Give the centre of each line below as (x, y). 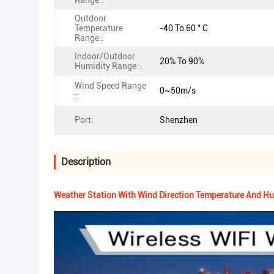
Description (86, 162)
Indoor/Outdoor (105, 56)
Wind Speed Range (110, 86)
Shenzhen (179, 120)
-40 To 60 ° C (184, 28)
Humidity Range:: (108, 66)
